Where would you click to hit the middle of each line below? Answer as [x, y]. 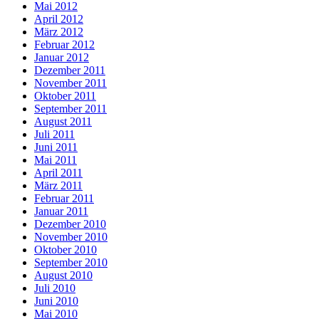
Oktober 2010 [66, 249]
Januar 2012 [62, 57]
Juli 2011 [54, 134]
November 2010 [71, 236]
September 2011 [70, 108]
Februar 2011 [64, 198]
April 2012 [59, 19]
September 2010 [71, 262]
